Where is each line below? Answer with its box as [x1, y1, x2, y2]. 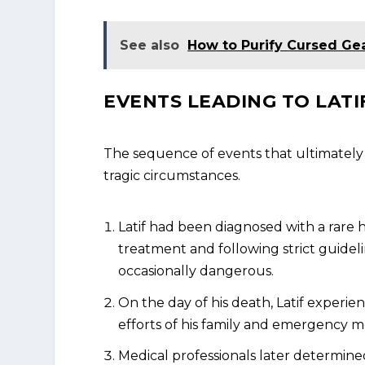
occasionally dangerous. [118, 263, 275, 279]
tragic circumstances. [103, 167, 241, 183]
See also [120, 37, 180, 54]
